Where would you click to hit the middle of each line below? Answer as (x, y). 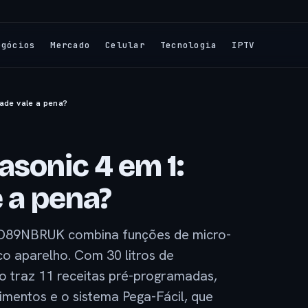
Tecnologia (188, 45)
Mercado (70, 45)
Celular (125, 45)
